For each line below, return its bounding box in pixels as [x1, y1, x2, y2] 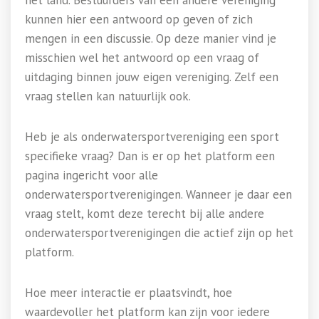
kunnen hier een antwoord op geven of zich [25, 11, 253, 27]
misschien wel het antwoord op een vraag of [25, 50, 259, 66]
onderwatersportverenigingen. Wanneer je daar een [25, 187, 292, 202]
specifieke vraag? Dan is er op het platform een [25, 148, 275, 164]
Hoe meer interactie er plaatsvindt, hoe [25, 285, 232, 300]
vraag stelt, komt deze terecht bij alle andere [25, 206, 264, 221]
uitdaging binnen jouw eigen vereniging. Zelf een [25, 69, 278, 85]
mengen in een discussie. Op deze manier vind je [25, 31, 276, 46]
